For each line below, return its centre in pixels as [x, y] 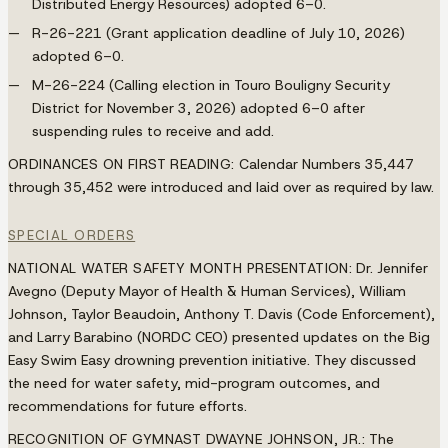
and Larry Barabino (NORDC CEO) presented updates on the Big [219, 336]
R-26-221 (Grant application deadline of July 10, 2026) [218, 32]
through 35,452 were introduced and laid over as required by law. [221, 186]
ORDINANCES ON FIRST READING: [121, 163]
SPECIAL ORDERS [72, 235]
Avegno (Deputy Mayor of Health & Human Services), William [207, 290]
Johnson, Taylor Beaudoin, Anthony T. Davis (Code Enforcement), [221, 313]
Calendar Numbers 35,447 [324, 163]
